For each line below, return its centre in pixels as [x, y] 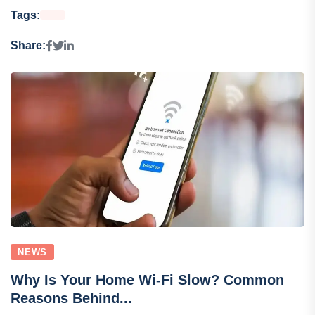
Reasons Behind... [71, 298]
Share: [28, 46]
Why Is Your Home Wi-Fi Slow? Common [147, 279]
